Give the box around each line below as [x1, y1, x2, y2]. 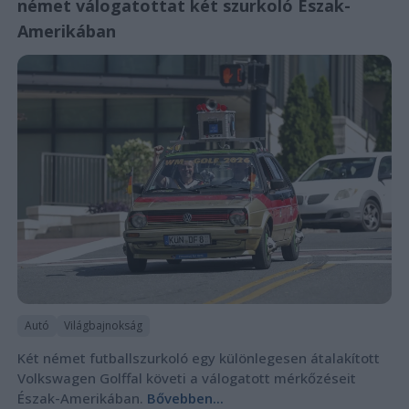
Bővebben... [146, 388, 224, 407]
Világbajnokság [63, 317, 142, 333]
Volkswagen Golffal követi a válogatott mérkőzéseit [16, 368, 356, 387]
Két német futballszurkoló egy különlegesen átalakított [16, 348, 380, 367]
